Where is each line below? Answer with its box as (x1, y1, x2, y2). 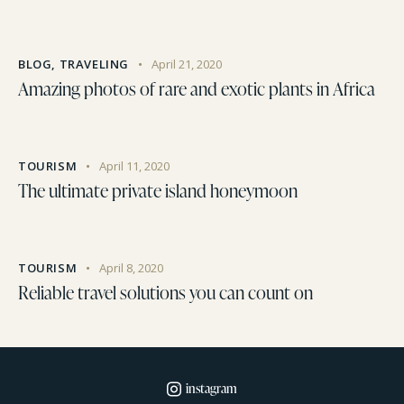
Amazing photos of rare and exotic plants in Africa (18, 76, 375, 102)
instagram (186, 380, 238, 398)
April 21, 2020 (151, 56, 222, 73)
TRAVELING (59, 56, 130, 73)
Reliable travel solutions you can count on (18, 280, 313, 306)
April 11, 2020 (98, 158, 170, 175)
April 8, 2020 (98, 260, 163, 277)
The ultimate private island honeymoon (18, 178, 298, 204)
